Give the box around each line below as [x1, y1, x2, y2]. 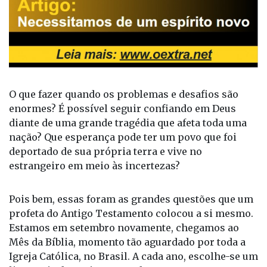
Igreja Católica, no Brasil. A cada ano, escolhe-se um [9, 250, 258, 263]
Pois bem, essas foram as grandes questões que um [9, 193, 253, 206]
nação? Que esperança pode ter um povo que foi [9, 131, 237, 144]
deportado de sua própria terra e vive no [9, 145, 202, 158]
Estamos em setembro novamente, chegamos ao [9, 222, 239, 234]
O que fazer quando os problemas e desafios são [9, 88, 238, 101]
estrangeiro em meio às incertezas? [9, 160, 180, 172]
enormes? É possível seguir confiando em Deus [9, 103, 236, 115]
